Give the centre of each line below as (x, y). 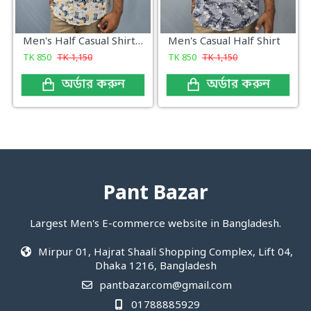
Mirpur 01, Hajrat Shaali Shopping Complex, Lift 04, (164, 253)
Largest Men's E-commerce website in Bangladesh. (155, 225)
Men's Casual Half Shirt (224, 42)
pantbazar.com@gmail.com (164, 286)
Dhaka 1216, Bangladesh (155, 267)
